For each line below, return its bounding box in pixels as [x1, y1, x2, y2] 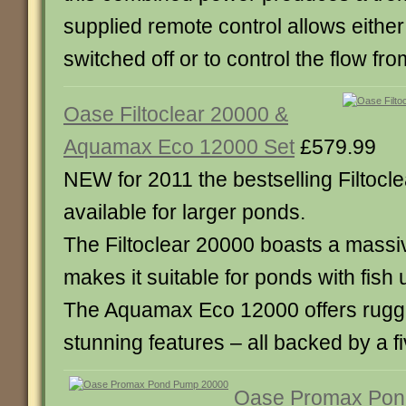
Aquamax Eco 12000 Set [63, 135, 295, 159]
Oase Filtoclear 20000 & [63, 102, 288, 126]
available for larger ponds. [63, 200, 305, 224]
